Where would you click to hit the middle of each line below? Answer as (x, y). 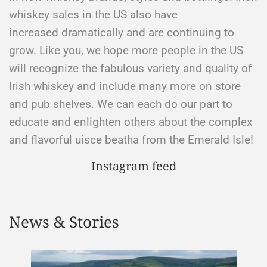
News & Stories (64, 211)
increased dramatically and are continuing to (122, 21)
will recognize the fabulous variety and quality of (131, 57)
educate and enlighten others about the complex (131, 111)
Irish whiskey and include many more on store (125, 75)
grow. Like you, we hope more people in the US (126, 39)
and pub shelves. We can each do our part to (121, 93)
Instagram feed (133, 155)
